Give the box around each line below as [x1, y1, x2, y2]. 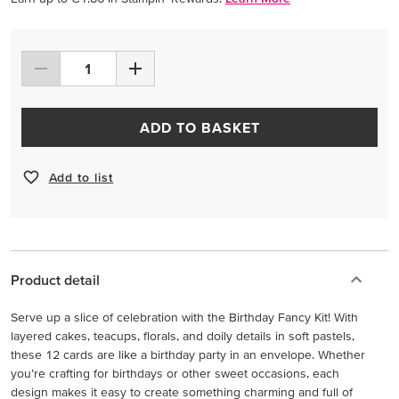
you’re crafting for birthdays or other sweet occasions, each [11, 366, 339, 380]
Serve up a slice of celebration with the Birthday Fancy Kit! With [11, 310, 358, 324]
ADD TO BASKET [140, 119, 261, 135]
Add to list [48, 169, 114, 184]
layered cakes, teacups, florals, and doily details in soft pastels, [11, 329, 354, 343]
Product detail [11, 272, 100, 288]
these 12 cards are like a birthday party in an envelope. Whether [11, 347, 365, 362]
